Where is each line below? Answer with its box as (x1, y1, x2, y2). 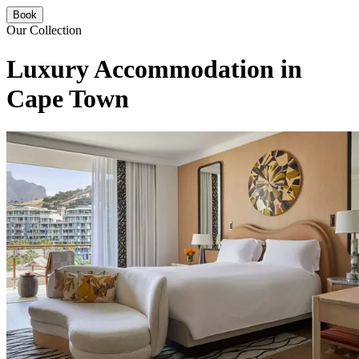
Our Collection (6, 23, 82, 37)
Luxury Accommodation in (6, 54, 302, 84)
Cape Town (6, 84, 129, 114)
